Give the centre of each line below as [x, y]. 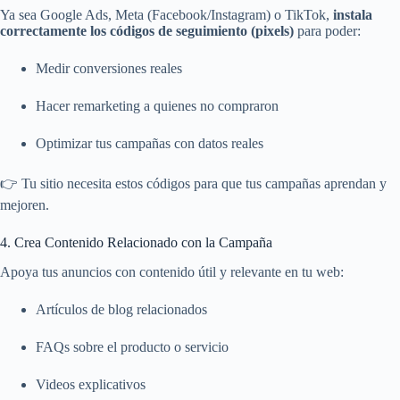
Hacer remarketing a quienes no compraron [157, 105]
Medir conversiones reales [109, 68]
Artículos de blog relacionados [121, 309]
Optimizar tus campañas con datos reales [150, 143]
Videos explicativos [91, 384]
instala [353, 14]
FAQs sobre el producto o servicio [132, 346]
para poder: [327, 30]
